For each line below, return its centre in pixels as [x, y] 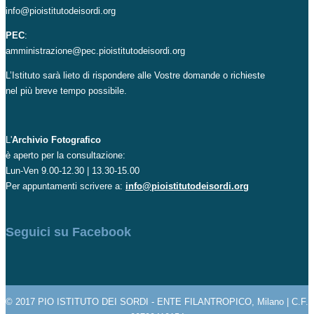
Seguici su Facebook [68, 232]
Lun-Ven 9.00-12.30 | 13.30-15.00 [73, 170]
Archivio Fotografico [56, 139]
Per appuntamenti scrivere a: [66, 186]
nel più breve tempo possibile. [66, 90]
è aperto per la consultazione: [66, 155]
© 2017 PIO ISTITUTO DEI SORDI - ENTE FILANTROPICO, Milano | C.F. [157, 301]
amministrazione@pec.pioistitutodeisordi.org [95, 50]
